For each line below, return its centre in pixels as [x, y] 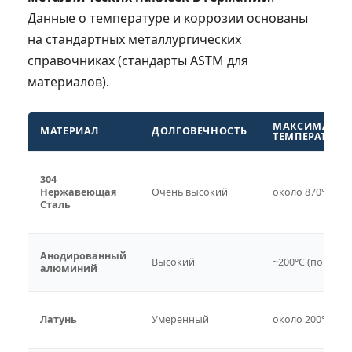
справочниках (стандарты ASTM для [138, 60]
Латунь [59, 319]
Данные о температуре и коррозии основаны [168, 18]
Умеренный [180, 319]
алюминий [69, 268]
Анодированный [83, 255]
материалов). [68, 81]
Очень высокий [190, 192]
